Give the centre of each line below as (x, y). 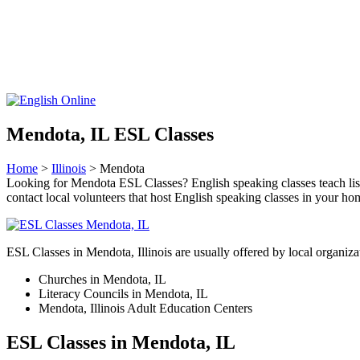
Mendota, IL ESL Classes (110, 134)
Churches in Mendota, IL (102, 279)
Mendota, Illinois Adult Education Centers (145, 308)
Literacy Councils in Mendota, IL (123, 293)
